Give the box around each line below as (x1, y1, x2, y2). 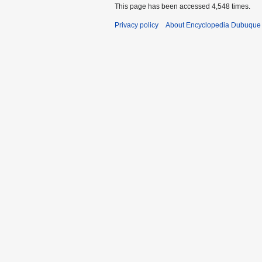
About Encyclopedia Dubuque (166, 21, 261, 30)
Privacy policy (115, 21, 158, 30)
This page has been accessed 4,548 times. (115, 2, 250, 11)
